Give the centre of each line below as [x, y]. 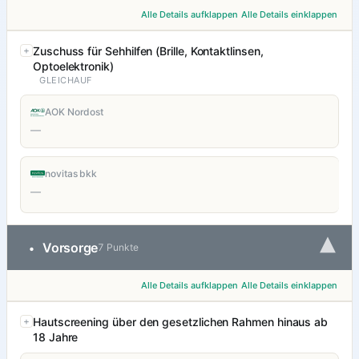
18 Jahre [56, 337]
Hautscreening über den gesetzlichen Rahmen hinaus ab [181, 322]
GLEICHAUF [66, 81]
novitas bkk [71, 174]
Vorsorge [71, 248]
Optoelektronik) [73, 67]
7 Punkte [118, 248]
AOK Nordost [75, 112]
